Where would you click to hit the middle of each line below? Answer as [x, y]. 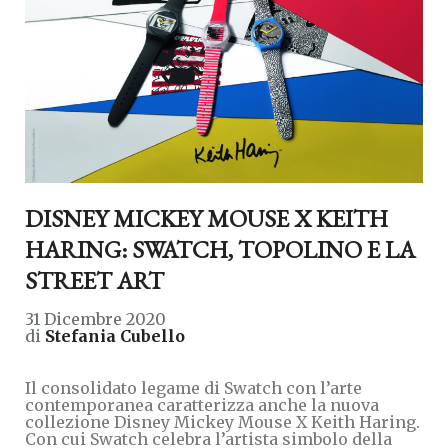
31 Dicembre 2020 [95, 318]
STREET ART [94, 280]
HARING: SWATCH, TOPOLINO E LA [220, 249]
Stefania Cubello [115, 335]
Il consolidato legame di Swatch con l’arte [193, 387]
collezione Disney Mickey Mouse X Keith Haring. [222, 421]
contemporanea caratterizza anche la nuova [202, 404]
